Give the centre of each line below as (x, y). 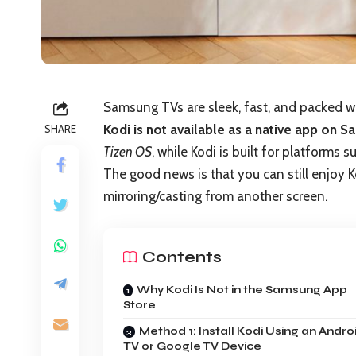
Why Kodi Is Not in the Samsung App (242, 290)
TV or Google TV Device (192, 346)
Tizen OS (128, 152)
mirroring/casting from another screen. (215, 197)
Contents (182, 257)
